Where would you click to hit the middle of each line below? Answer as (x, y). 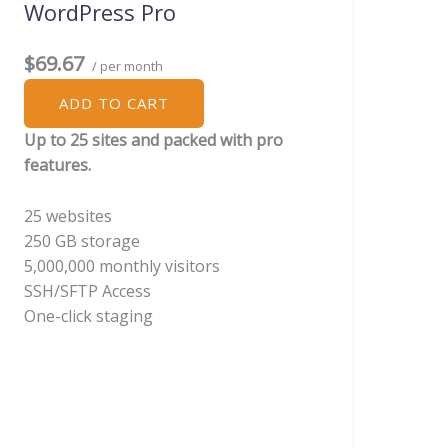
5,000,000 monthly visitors (122, 265)
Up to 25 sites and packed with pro (153, 140)
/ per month (126, 66)
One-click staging (88, 315)
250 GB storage (82, 240)
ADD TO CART (114, 103)
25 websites (68, 215)
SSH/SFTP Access (87, 290)
